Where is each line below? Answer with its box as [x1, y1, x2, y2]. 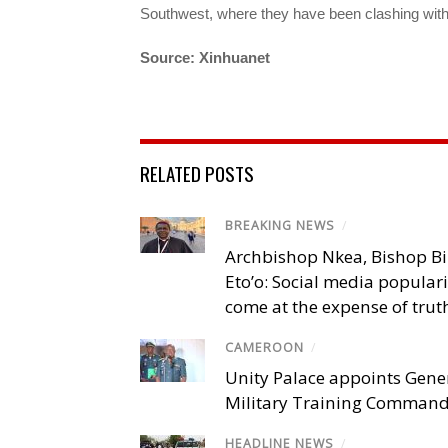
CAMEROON [225, 338, 304, 356]
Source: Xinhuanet [140, 49, 270, 67]
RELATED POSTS [140, 159, 254, 188]
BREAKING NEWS [225, 217, 335, 235]
